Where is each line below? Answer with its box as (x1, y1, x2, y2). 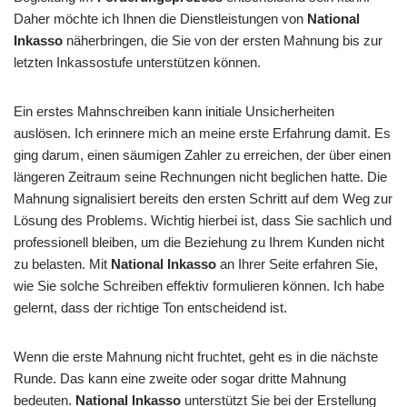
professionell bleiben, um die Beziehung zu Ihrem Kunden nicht (14, 234, 384, 250)
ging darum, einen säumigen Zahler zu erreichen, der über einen (14, 147, 391, 163)
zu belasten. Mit (14, 256, 111, 272)
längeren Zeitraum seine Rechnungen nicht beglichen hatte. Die (14, 169, 387, 184)
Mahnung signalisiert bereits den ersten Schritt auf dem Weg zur (14, 191, 392, 206)
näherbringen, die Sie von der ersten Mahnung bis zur (63, 33, 382, 48)
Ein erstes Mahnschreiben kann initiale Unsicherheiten (14, 104, 334, 119)
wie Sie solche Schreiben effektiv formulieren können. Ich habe (14, 278, 384, 293)
